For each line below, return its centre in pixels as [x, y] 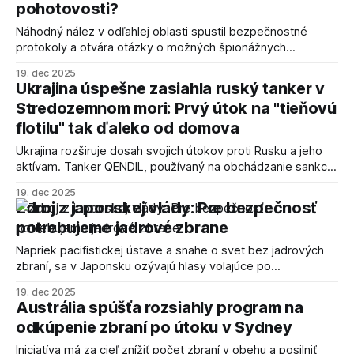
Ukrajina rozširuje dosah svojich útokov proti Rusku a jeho [169, 151]
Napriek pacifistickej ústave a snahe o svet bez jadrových [170, 251]
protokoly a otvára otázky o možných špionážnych [151, 48]
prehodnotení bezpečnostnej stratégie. [121, 282]
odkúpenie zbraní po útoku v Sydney [154, 328]
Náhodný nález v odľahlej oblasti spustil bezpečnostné [162, 32]
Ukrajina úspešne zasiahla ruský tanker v [170, 89]
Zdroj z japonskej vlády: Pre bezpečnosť [167, 208]
